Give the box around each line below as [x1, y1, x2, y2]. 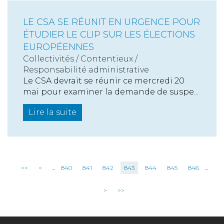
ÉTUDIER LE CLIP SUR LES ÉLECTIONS [23, 29, 195, 40]
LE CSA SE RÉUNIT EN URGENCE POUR [23, 16, 200, 27]
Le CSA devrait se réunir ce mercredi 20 [23, 76, 184, 85]
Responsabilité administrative [23, 65, 149, 74]
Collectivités [23, 54, 74, 63]
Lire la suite [28, 107, 76, 117]
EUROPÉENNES [23, 41, 94, 52]
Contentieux [80, 54, 133, 63]
